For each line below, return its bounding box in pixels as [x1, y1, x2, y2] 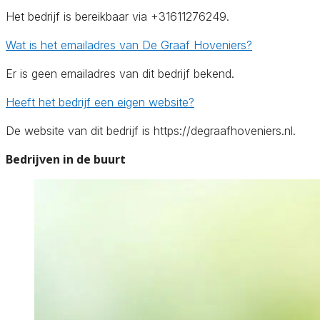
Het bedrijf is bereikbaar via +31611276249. [6, 9, 229, 24]
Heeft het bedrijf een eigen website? [6, 94, 194, 109]
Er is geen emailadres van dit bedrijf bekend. [6, 66, 234, 81]
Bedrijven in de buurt [6, 151, 126, 167]
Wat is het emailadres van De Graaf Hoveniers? [6, 37, 252, 52]
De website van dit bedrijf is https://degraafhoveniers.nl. [6, 123, 296, 138]
